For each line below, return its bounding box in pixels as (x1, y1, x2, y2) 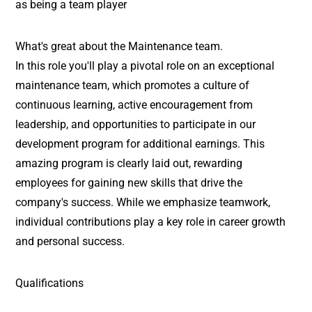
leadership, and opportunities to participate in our (15, 118, 256, 131)
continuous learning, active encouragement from (15, 98, 253, 111)
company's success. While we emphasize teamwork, (15, 196, 271, 209)
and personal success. (15, 235, 125, 248)
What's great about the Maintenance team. (15, 40, 224, 53)
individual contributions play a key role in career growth (15, 215, 286, 228)
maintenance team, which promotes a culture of (15, 79, 250, 92)
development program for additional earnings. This (15, 137, 265, 150)
